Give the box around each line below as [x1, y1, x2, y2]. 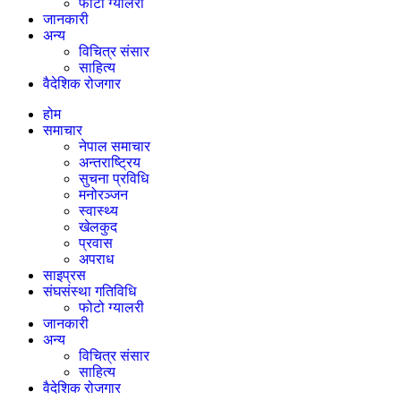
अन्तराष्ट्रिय [79, 154, 141, 170]
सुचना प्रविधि [79, 170, 149, 186]
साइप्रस [43, 267, 86, 283]
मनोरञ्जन [79, 186, 128, 202]
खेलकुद [79, 218, 117, 235]
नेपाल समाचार [79, 138, 150, 154]
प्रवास [79, 235, 113, 251]
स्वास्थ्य [79, 202, 118, 218]
